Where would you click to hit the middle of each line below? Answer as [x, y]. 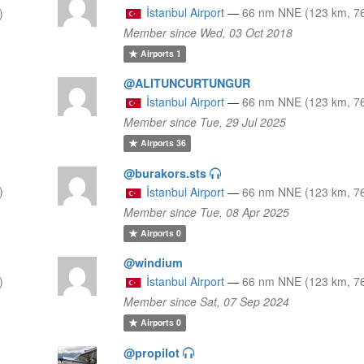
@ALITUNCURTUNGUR [187, 82]
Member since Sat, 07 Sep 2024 [207, 301]
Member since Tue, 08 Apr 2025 [207, 212]
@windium [154, 262]
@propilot [152, 352]
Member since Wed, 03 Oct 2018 [208, 32]
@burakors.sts [165, 173]
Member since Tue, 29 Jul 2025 [205, 121]
